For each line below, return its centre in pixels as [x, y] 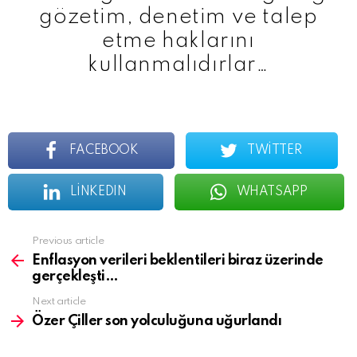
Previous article [68, 241]
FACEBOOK [104, 150]
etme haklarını [178, 41]
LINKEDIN [98, 192]
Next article [59, 301]
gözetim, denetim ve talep [178, 17]
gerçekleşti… [75, 276]
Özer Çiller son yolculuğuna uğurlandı [157, 321]
